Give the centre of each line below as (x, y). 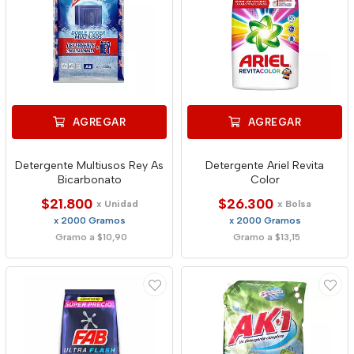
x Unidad (117, 204)
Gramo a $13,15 (267, 237)
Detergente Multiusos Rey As (89, 166)
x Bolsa (294, 204)
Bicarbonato (89, 180)
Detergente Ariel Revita (265, 166)
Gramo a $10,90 (91, 237)
